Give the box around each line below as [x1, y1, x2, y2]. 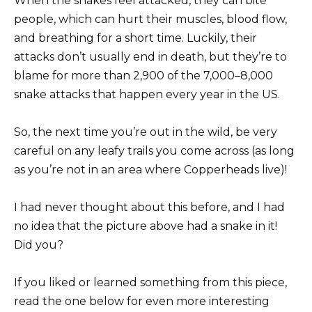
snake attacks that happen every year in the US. [14, 87, 280, 101]
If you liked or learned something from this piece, [14, 276, 287, 290]
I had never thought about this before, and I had [14, 201, 285, 214]
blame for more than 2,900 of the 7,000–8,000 [14, 68, 273, 82]
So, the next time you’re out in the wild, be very [14, 125, 277, 139]
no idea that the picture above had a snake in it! [14, 219, 277, 233]
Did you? [14, 238, 63, 252]
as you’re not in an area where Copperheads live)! [14, 162, 287, 176]
